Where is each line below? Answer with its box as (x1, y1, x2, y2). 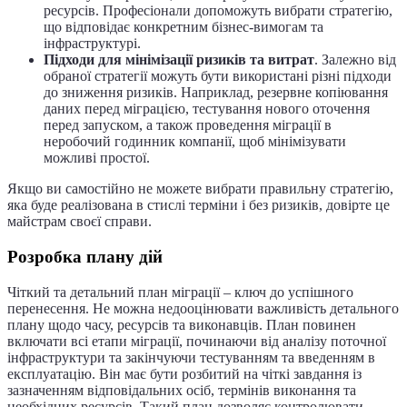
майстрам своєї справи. (7, 213, 152, 230)
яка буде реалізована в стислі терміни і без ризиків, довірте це (7, 197, 390, 213)
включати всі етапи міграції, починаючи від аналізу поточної (7, 333, 386, 349)
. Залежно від (314, 52, 396, 68)
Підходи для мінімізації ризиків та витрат (44, 52, 314, 68)
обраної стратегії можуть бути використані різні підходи (44, 68, 392, 84)
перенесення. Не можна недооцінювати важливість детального (7, 300, 399, 316)
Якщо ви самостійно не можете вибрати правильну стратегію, (7, 181, 393, 197)
